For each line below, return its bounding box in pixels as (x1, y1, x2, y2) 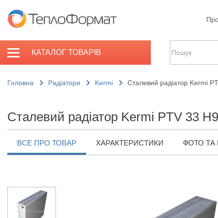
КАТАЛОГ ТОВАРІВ (32, 48, 101, 56)
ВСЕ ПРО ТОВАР (17, 139, 76, 147)
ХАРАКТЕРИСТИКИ (96, 139, 163, 147)
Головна (7, 79, 34, 87)
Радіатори (48, 79, 80, 87)
